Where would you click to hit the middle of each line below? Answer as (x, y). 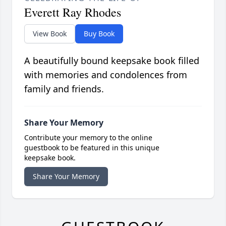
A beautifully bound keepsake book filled (112, 61)
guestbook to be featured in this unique (92, 148)
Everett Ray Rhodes (73, 12)
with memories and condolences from (106, 75)
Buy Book (99, 34)
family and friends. (64, 89)
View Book (50, 34)
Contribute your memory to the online (88, 138)
